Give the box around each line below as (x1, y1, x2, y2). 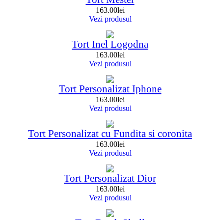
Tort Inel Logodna (72, 38, 148, 51)
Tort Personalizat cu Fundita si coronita (28, 128, 192, 140)
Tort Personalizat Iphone (58, 83, 162, 95)
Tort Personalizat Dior (64, 172, 156, 185)
